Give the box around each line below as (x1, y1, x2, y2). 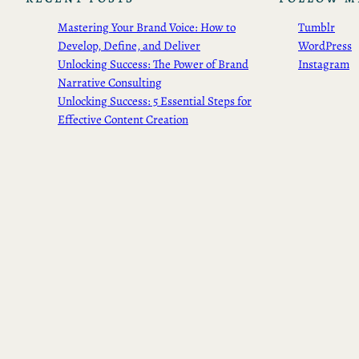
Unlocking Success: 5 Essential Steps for (58, 93, 252, 110)
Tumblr (298, 19, 335, 36)
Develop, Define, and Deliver (58, 38, 200, 54)
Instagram (298, 56, 349, 73)
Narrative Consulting (58, 75, 162, 91)
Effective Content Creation (58, 111, 188, 128)
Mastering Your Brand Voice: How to (58, 19, 236, 36)
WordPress (298, 38, 352, 54)
